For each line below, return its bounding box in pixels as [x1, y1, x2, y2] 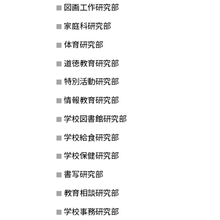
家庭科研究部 [63, 20, 111, 32]
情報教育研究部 [63, 94, 119, 106]
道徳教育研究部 [63, 56, 119, 69]
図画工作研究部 [63, 1, 119, 13]
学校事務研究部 [63, 205, 119, 217]
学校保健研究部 [63, 149, 119, 162]
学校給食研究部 [63, 131, 119, 143]
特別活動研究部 [63, 75, 119, 87]
